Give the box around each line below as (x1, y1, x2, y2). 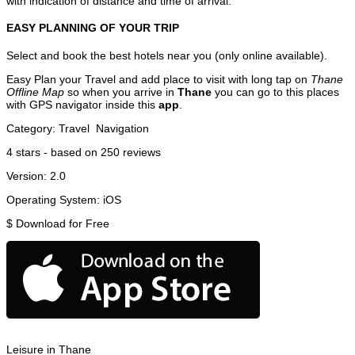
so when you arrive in (64, 85, 177, 98)
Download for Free (16, 216, 109, 230)
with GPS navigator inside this (6, 97, 158, 111)
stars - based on (13, 145, 101, 158)
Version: (6, 169, 50, 182)
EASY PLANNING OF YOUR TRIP (6, 21, 179, 35)
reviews (120, 145, 161, 158)
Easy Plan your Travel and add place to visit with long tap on (6, 72, 311, 86)
